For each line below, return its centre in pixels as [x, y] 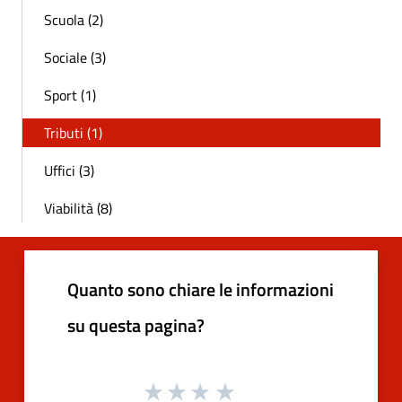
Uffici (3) [69, 170]
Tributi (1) [73, 132]
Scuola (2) [74, 19]
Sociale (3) [75, 57]
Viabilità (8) [78, 208]
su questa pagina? [136, 325]
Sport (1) [70, 95]
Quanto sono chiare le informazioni [201, 289]
